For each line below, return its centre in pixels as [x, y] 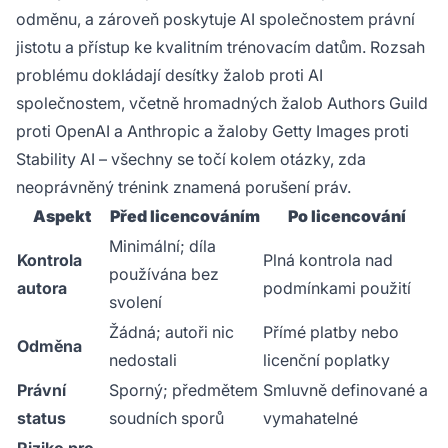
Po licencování [347, 216]
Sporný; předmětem [183, 390]
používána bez [164, 274]
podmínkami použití [337, 288]
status [41, 418]
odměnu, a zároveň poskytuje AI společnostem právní [215, 19]
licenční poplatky [326, 360]
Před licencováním [185, 216]
